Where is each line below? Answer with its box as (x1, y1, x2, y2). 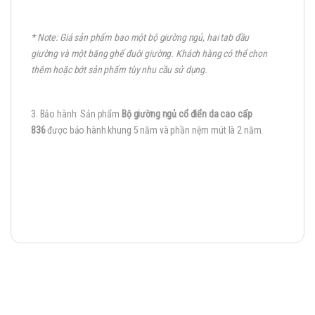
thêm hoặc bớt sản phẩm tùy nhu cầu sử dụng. (31, 63, 207, 75)
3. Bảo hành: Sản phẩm (31, 108, 122, 120)
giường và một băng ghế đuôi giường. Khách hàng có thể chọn (31, 47, 267, 59)
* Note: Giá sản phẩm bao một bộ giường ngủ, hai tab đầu (31, 31, 250, 43)
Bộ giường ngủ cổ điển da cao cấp (121, 108, 252, 120)
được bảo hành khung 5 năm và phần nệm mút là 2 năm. (47, 124, 264, 136)
